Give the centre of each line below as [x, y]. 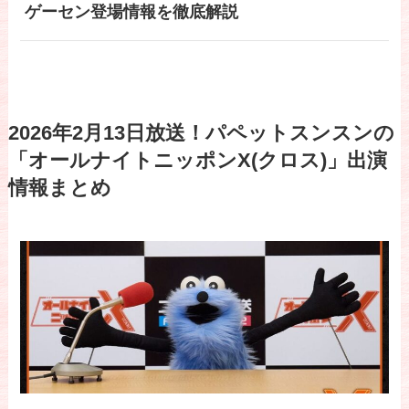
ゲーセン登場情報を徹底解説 [131, 12]
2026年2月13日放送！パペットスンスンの [201, 134]
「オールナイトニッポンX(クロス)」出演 [197, 161]
